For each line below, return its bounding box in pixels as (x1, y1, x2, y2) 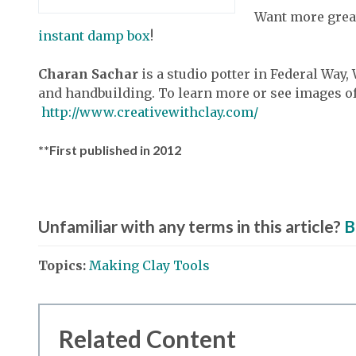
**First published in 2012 (38, 142, 181, 157)
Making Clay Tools (89, 257, 210, 273)
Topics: (38, 257, 86, 273)
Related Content (59, 324, 236, 353)
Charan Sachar (38, 66, 138, 82)
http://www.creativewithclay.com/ (41, 104, 258, 120)
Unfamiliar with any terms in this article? (38, 216, 344, 236)
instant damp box (38, 28, 150, 44)
